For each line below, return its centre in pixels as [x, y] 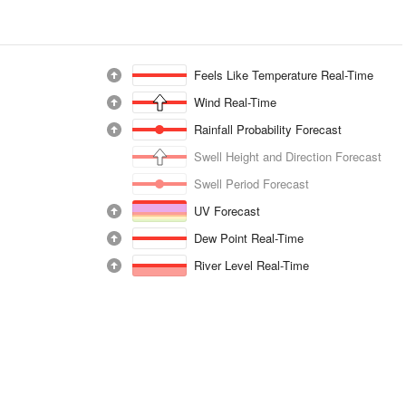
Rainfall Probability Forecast [268, 129]
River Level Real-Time [252, 265]
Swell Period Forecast [251, 184]
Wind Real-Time [236, 102]
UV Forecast [227, 211]
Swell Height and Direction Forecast [288, 156]
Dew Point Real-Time [249, 238]
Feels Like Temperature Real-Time [284, 75]
